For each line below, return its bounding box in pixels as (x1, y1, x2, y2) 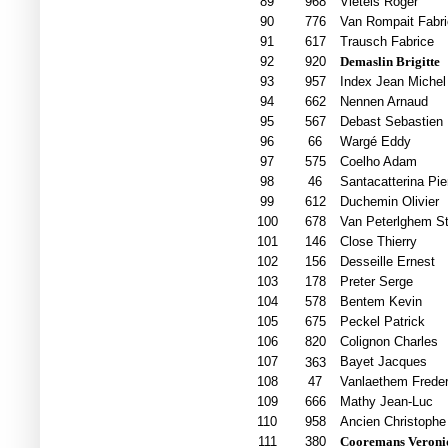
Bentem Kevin (339, 294, 422, 310)
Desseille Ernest (339, 254, 435, 270)
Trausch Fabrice (339, 34, 434, 50)
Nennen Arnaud (339, 94, 428, 110)
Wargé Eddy (339, 134, 411, 150)
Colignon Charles (339, 334, 438, 350)
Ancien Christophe (339, 414, 446, 430)
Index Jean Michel (339, 74, 446, 90)
